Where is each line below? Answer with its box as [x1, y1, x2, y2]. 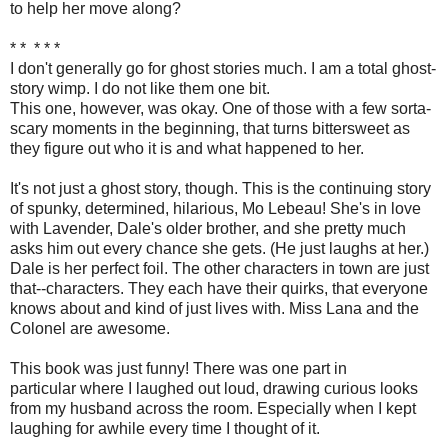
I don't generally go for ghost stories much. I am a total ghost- [10, 59, 436, 77]
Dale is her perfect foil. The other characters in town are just [10, 259, 429, 277]
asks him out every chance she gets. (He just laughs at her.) [10, 239, 433, 257]
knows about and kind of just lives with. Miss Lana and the [10, 299, 419, 317]
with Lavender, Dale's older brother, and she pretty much [10, 219, 406, 237]
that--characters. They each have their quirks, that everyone [10, 279, 428, 297]
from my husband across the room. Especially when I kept [10, 399, 416, 417]
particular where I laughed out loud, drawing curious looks [10, 379, 418, 397]
